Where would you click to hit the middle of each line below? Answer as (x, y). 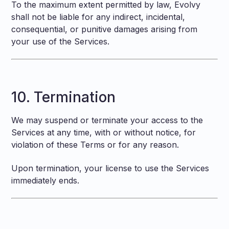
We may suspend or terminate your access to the (107, 120)
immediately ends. (45, 180)
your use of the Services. (61, 41)
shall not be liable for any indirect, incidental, (98, 17)
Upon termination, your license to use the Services (110, 168)
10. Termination (64, 97)
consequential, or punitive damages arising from (105, 29)
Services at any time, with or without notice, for (104, 132)
